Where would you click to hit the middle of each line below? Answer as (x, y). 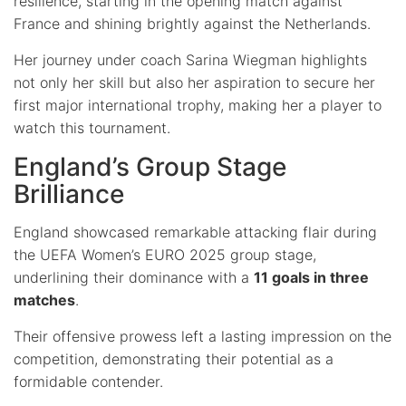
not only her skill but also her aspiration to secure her (194, 82)
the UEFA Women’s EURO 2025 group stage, (165, 254)
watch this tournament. (92, 127)
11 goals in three (311, 277)
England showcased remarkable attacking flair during (195, 232)
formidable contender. (88, 381)
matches (44, 300)
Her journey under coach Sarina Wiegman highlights (190, 59)
